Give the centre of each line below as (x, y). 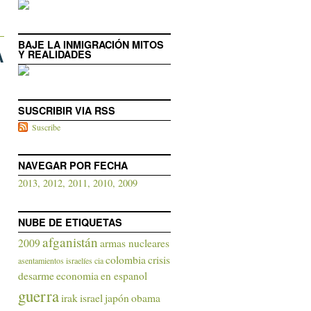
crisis (159, 260)
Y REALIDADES (55, 54)
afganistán (70, 242)
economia (77, 276)
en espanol (124, 276)
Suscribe (46, 127)
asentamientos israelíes (55, 260)
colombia (126, 260)
